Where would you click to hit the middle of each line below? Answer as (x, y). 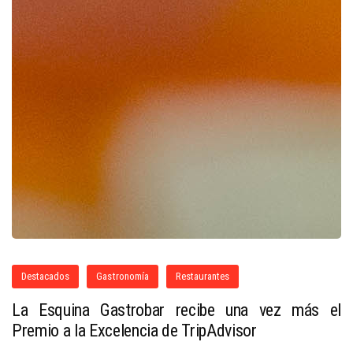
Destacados (46, 277)
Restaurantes (203, 277)
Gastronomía (123, 277)
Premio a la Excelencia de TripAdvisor (134, 331)
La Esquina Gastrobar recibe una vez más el (176, 310)
